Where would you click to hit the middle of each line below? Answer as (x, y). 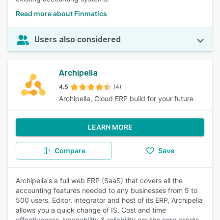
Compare (70, 151)
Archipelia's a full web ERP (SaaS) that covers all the (99, 180)
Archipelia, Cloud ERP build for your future (126, 98)
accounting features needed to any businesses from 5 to (107, 190)
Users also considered (78, 40)
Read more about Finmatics (61, 14)
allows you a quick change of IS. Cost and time (91, 210)
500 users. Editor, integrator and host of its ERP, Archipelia (109, 200)
